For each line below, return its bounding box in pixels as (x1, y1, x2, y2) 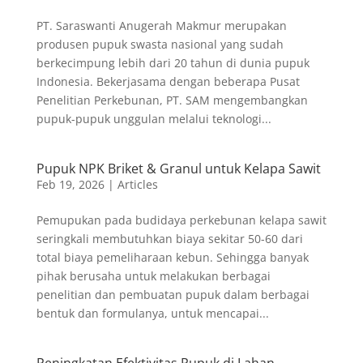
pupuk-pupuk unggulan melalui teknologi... (36, 111, 271, 126)
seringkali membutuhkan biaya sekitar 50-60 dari (36, 231, 303, 246)
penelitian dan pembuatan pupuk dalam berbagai (36, 287, 310, 302)
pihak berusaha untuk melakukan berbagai (36, 268, 271, 284)
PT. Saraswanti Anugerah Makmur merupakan (36, 18, 287, 33)
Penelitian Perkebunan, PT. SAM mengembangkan (36, 92, 308, 108)
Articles (117, 177, 158, 192)
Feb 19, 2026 (36, 177, 105, 192)
